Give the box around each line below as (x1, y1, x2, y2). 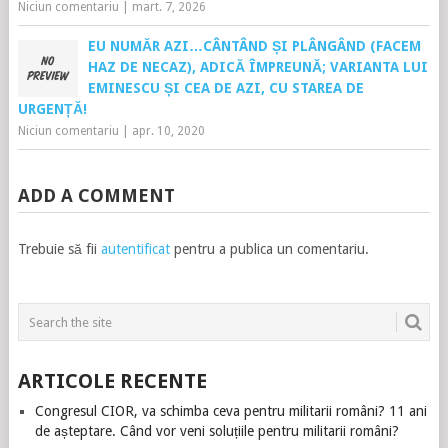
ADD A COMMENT (17, 185, 175, 206)
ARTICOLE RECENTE (17, 369, 207, 393)
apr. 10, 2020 (131, 124, 205, 138)
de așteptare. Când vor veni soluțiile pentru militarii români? (34, 423, 399, 439)
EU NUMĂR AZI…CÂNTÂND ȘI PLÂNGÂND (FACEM (87, 38, 421, 54)
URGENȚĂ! (17, 101, 87, 117)
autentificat (100, 241, 170, 257)
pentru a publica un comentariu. (169, 241, 369, 257)
